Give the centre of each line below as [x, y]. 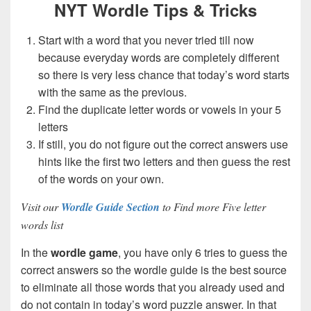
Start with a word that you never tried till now [146, 40]
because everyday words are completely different [159, 57]
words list [42, 224]
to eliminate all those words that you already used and [153, 287]
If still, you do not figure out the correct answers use [163, 144]
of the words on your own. [101, 178]
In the [36, 252]
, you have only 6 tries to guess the [203, 252]
